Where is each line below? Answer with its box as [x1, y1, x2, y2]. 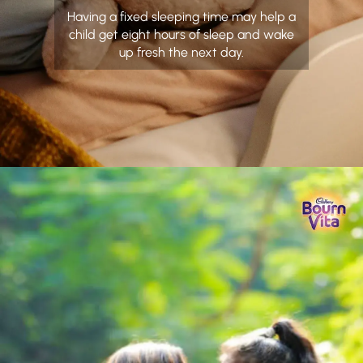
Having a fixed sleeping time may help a [67, 9, 296, 25]
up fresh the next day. [119, 45, 244, 61]
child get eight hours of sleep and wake [69, 27, 294, 43]
